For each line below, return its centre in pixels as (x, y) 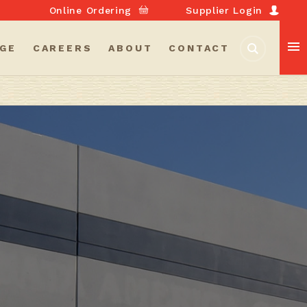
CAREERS (62, 48)
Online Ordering (90, 10)
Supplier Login (224, 10)
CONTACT (199, 48)
